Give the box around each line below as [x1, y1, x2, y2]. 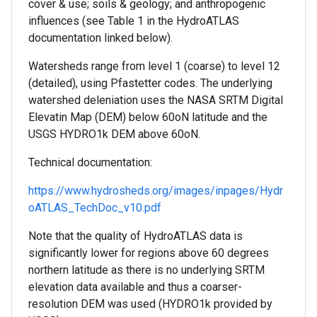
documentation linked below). [28, 30, 173, 45]
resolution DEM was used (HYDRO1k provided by [28, 296, 272, 311]
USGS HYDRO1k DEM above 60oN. [28, 127, 200, 141]
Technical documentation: [28, 155, 152, 169]
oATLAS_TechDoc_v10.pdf [28, 200, 161, 214]
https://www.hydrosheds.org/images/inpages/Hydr [28, 183, 283, 197]
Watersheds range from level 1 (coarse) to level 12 [28, 59, 280, 73]
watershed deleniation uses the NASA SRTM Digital [28, 93, 283, 107]
